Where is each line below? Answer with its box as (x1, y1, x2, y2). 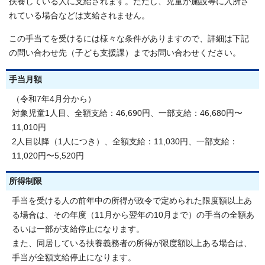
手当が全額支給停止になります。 (12, 253, 136, 262)
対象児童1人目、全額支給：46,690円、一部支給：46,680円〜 (12, 108, 243, 118)
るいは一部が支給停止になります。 (12, 224, 144, 234)
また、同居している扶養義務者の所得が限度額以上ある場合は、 (12, 238, 252, 248)
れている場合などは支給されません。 (9, 11, 150, 20)
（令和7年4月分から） (12, 94, 96, 104)
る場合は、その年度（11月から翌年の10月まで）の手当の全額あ (12, 210, 254, 219)
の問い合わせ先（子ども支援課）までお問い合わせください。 (9, 48, 241, 57)
